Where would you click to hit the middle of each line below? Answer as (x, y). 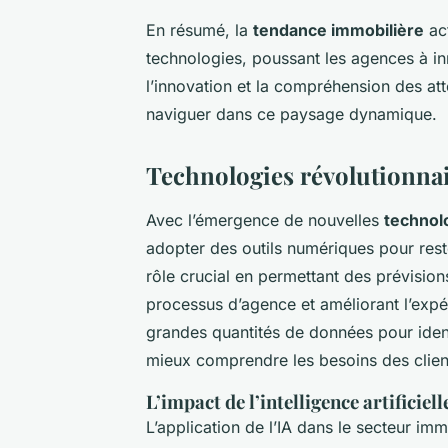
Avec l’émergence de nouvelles (265, 219)
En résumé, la (199, 29)
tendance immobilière (338, 29)
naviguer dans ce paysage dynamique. (291, 113)
